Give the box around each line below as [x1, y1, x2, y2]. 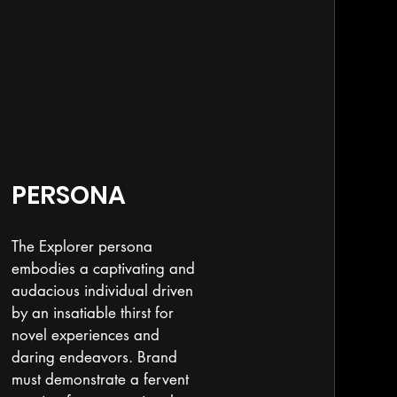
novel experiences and [11, 325, 160, 345]
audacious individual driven [11, 281, 193, 300]
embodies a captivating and [11, 259, 195, 278]
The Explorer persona [11, 237, 152, 256]
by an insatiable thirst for [11, 303, 174, 323]
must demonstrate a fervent [11, 370, 189, 389]
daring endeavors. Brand [11, 347, 177, 367]
